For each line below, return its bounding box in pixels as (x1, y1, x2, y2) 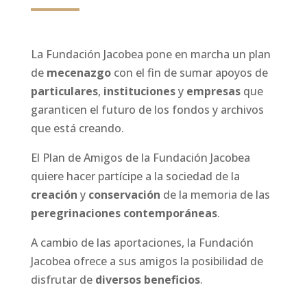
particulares (30, 84, 98, 99)
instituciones (103, 84, 175, 99)
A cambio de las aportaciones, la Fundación (30, 235, 254, 250)
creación (30, 187, 77, 202)
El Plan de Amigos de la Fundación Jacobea (30, 150, 250, 165)
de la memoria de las (160, 187, 270, 202)
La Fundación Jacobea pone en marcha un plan (30, 47, 271, 62)
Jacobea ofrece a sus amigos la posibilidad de (30, 254, 263, 269)
